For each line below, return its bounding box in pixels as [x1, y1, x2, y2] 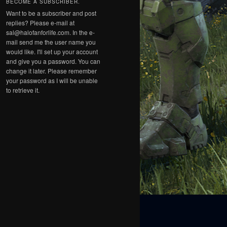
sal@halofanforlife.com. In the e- [6, 27, 95, 36]
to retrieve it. [6, 85, 40, 94]
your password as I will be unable [6, 75, 98, 85]
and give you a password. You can [6, 56, 100, 65]
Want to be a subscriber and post [6, 8, 96, 17]
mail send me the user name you [6, 37, 96, 46]
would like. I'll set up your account [6, 47, 98, 56]
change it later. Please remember [6, 66, 97, 75]
